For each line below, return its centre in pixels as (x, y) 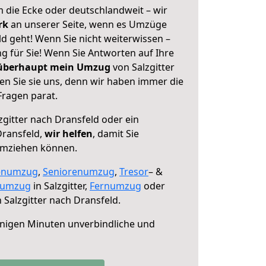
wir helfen (69, 134)
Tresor (134, 172)
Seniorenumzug (79, 172)
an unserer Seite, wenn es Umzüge (89, 24)
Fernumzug (115, 186)
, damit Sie (116, 134)
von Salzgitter (142, 67)
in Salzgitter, (60, 186)
